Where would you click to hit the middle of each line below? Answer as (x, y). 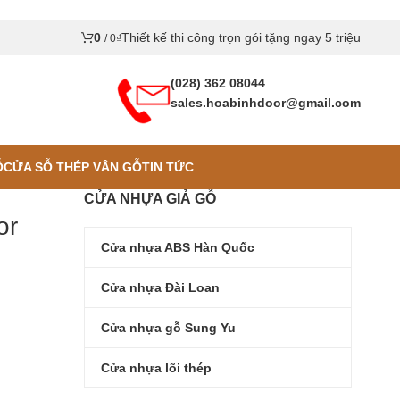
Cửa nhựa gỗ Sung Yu (168, 327)
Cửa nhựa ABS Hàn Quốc (178, 247)
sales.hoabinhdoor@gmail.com (266, 103)
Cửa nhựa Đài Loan (160, 287)
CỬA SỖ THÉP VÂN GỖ (72, 167)
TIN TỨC (167, 167)
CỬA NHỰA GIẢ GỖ (150, 199)
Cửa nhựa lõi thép (156, 367)
